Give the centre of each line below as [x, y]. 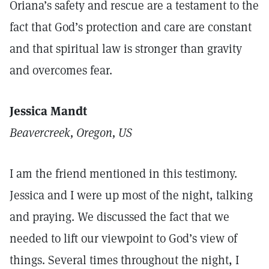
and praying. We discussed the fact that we [119, 217]
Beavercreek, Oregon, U [68, 133]
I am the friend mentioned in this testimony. [123, 174]
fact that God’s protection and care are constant [131, 27]
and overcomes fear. [61, 70]
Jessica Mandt [48, 111]
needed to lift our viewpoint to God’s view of [123, 238]
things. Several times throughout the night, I [124, 260]
